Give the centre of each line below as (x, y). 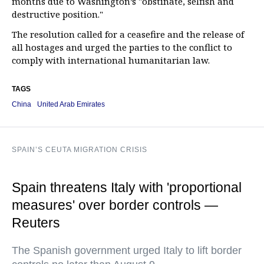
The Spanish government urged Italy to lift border (127, 251)
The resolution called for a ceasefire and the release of (128, 34)
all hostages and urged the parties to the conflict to (122, 47)
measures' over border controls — (115, 205)
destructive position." (57, 14)
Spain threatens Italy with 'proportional (127, 188)
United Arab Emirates (71, 105)
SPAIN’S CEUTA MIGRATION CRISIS (80, 150)
